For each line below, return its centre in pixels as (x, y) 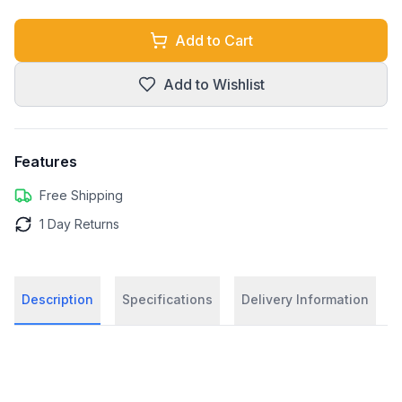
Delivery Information (305, 299)
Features (46, 161)
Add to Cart (214, 40)
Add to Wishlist (214, 84)
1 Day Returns (79, 223)
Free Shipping (81, 195)
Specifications (167, 299)
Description (57, 299)
